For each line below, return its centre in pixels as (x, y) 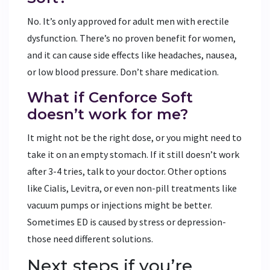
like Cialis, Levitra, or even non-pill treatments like (132, 188)
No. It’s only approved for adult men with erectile (128, 21)
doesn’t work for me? (108, 114)
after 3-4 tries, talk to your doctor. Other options (127, 171)
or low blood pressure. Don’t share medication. (123, 71)
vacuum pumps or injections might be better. (120, 205)
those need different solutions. (90, 238)
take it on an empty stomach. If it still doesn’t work (133, 154)
